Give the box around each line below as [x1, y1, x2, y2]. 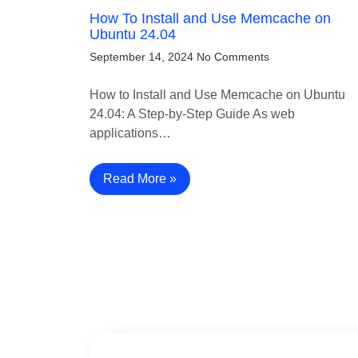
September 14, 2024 [89, 50, 193, 64]
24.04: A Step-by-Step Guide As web [89, 107, 295, 121]
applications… [89, 126, 171, 141]
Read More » [103, 172, 177, 186]
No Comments [197, 50, 269, 64]
